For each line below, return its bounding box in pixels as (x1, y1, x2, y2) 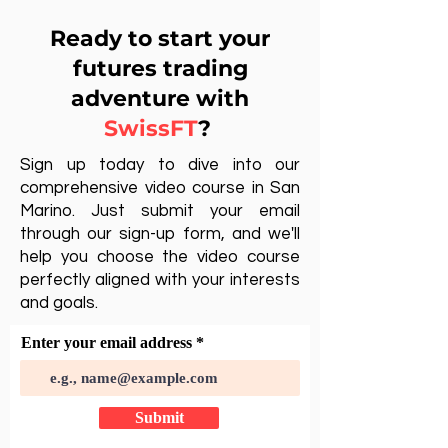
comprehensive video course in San (20, 179, 300, 197)
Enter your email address (21, 334, 192, 351)
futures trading (72, 55, 248, 82)
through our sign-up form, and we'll (20, 225, 300, 243)
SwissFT (103, 115, 198, 142)
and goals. (20, 294, 98, 312)
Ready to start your (50, 25, 270, 52)
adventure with (71, 85, 249, 112)
